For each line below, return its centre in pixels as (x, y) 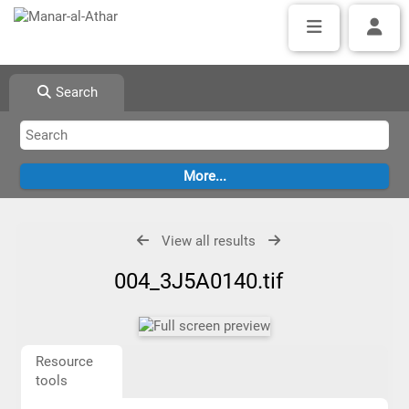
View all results (209, 241)
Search (75, 92)
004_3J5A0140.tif (204, 281)
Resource (64, 362)
